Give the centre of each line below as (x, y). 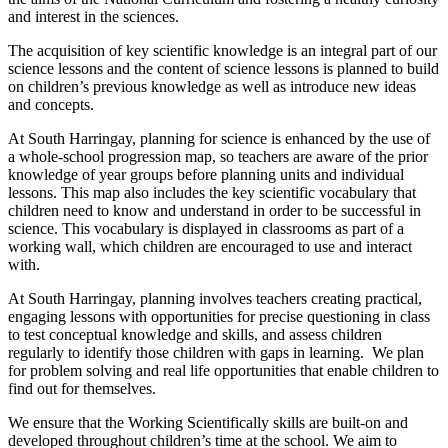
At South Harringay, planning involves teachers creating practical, (215, 298)
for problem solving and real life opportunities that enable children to (223, 370)
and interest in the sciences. (93, 16)
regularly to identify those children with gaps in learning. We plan (216, 352)
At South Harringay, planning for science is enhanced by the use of (219, 138)
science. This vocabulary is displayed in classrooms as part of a (206, 228)
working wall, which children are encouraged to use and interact (210, 246)
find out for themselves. (82, 388)
